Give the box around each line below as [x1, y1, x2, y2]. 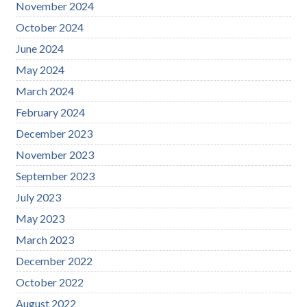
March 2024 [16, 84, 75, 97]
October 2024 [16, 20, 84, 34]
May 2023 [16, 211, 65, 225]
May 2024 [16, 62, 65, 76]
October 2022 [16, 275, 84, 288]
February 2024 [16, 105, 86, 119]
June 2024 [16, 41, 64, 55]
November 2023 [16, 147, 95, 161]
